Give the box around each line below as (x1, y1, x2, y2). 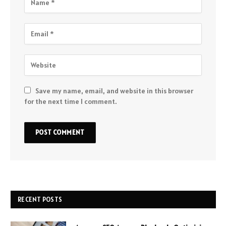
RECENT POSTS (18, 195, 63, 204)
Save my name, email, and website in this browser (35, 86, 193, 95)
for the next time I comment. (24, 96, 117, 106)
